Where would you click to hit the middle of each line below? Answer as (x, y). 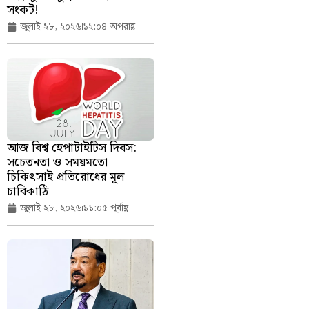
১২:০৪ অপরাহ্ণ (109, 27)
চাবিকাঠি (28, 192)
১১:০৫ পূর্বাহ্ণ (106, 209)
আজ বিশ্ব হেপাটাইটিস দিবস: (72, 148)
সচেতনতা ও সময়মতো (57, 163)
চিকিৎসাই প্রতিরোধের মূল (66, 177)
